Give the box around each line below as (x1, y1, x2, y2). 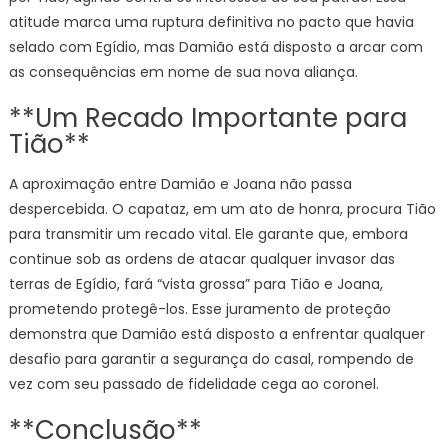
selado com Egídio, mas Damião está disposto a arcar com (8, 37, 423, 57)
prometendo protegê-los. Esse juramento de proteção (8, 299, 391, 319)
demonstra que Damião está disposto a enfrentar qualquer (8, 324, 425, 344)
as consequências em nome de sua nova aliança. (8, 62, 358, 82)
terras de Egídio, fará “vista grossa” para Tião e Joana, (8, 274, 383, 294)
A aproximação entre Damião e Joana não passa (8, 174, 352, 194)
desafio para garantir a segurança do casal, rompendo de (8, 349, 414, 369)
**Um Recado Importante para (8, 100, 407, 136)
